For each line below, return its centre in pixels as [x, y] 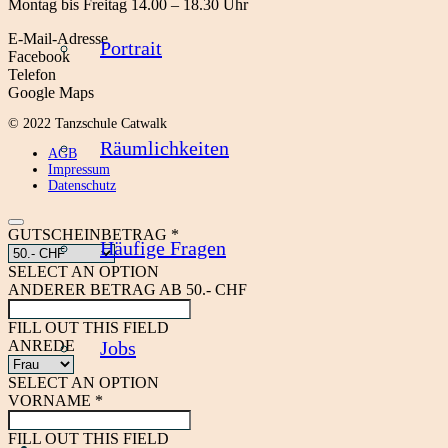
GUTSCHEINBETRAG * [93, 234]
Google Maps [51, 92]
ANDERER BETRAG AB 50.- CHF [127, 289]
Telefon [32, 74]
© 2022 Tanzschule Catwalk [87, 123]
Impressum [79, 169]
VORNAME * [55, 400]
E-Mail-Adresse [58, 38]
